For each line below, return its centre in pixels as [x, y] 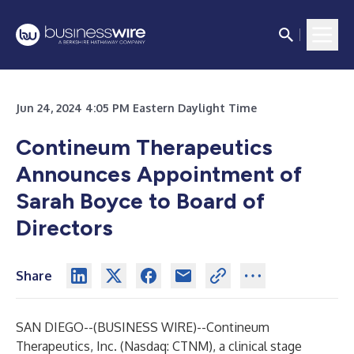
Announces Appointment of [159, 174]
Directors [64, 228]
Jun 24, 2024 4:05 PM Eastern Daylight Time [136, 108]
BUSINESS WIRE [145, 327]
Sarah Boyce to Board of [140, 201]
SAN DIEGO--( [56, 327]
